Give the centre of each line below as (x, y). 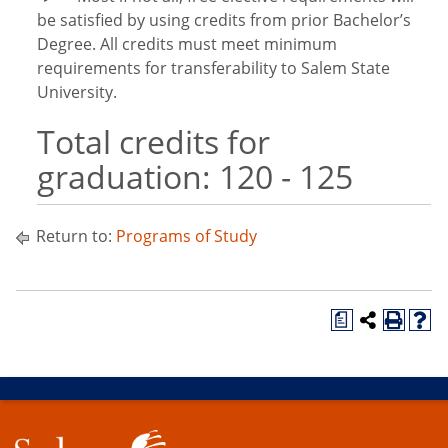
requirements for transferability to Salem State (213, 68)
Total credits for (153, 141)
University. (77, 92)
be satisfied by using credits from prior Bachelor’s (224, 20)
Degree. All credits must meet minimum (187, 44)
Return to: (74, 236)
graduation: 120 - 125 (195, 176)
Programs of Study (186, 236)
